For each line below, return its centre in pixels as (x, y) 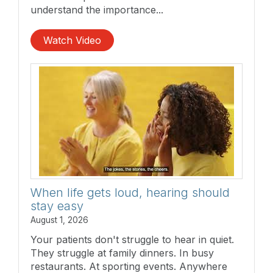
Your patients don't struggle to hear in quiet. (132, 239)
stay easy (57, 206)
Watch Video (72, 40)
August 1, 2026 (59, 220)
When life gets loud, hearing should (130, 192)
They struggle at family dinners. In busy (122, 253)
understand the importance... (97, 9)
